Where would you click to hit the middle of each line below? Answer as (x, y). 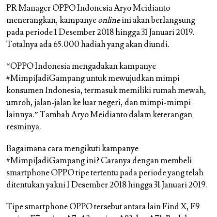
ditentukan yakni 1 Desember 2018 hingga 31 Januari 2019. (107, 185)
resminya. (24, 127)
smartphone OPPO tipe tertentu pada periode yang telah (105, 173)
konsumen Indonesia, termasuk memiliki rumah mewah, (107, 91)
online (109, 20)
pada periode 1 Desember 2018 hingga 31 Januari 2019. (101, 32)
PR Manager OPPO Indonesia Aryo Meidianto (88, 8)
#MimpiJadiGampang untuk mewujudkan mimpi (93, 78)
